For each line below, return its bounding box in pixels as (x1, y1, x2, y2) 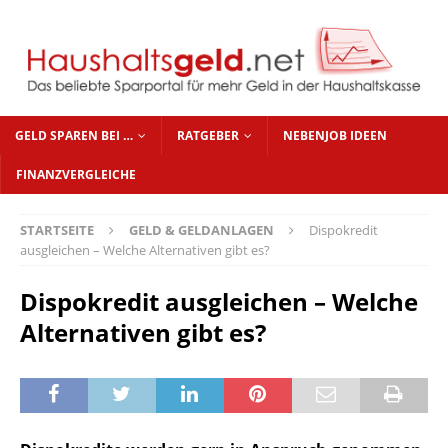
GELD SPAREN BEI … (15, 127, 133, 145)
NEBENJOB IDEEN (283, 127, 387, 145)
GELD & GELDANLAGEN (129, 221, 274, 240)
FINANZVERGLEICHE (16, 166, 136, 184)
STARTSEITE (20, 221, 94, 240)
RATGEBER (177, 127, 239, 145)
